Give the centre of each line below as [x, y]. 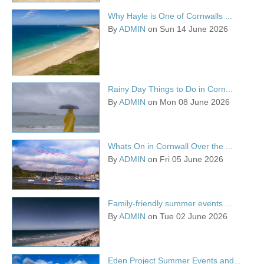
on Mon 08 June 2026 [188, 102]
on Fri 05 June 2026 [185, 159]
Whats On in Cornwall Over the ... [171, 146]
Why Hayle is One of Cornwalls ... [170, 16]
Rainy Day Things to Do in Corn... [171, 89]
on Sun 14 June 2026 [187, 29]
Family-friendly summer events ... [170, 203]
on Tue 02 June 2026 [187, 216]
